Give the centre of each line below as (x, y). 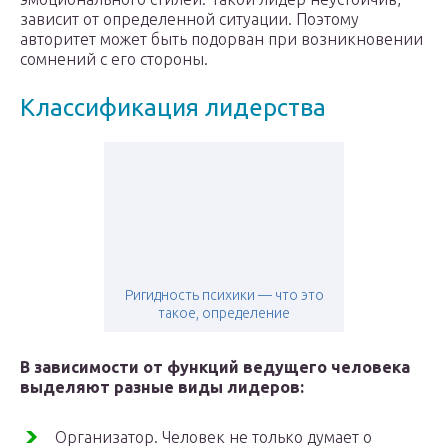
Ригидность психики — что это (224, 295)
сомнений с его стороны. (114, 59)
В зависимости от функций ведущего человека (215, 367)
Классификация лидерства (173, 108)
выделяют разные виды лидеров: (162, 387)
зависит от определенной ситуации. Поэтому (189, 19)
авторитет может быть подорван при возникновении (221, 39)
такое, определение (224, 313)
